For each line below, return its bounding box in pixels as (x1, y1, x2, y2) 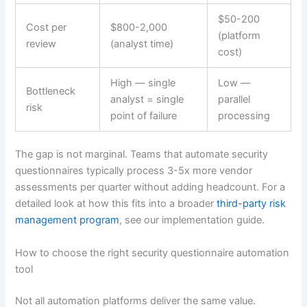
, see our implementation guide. (119, 214, 265, 227)
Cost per (26, 21, 67, 34)
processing (218, 109, 271, 122)
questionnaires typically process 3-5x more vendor (15, 164, 253, 177)
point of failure (110, 109, 177, 122)
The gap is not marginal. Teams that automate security (15, 148, 269, 161)
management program (15, 214, 120, 227)
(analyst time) (110, 37, 174, 50)
